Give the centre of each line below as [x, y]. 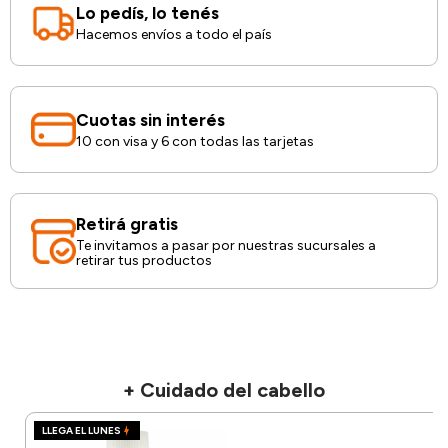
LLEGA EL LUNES [81, 431]
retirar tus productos [144, 261]
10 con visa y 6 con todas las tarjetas [195, 142]
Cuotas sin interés [150, 119]
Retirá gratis [127, 223]
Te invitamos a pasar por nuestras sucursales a [226, 246]
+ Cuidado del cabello [224, 390]
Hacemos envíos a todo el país [174, 35]
